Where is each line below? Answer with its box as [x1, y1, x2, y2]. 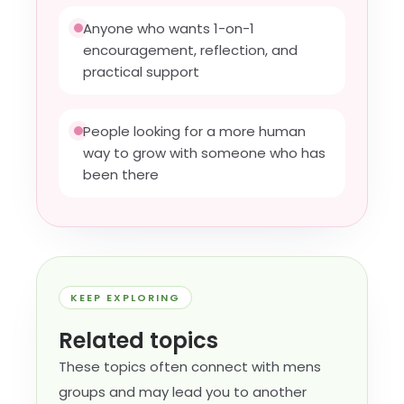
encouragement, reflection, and [83, 41, 298, 60]
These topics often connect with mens [59, 357, 321, 376]
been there [83, 165, 159, 184]
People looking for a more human [83, 122, 306, 141]
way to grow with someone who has [83, 143, 326, 162]
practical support [83, 62, 199, 81]
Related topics [59, 326, 218, 355]
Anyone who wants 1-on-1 [83, 19, 254, 38]
